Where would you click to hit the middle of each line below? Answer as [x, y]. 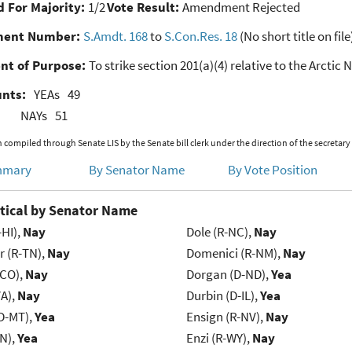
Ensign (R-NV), [225, 317]
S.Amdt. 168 [115, 37]
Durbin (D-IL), [223, 296]
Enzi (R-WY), [219, 338]
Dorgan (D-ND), [228, 275]
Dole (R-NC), [220, 232]
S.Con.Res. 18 [200, 37]
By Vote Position [273, 170]
